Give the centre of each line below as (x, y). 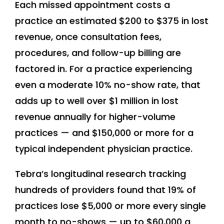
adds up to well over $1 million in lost (97, 101)
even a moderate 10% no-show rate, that (108, 85)
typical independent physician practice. (104, 149)
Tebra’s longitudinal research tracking (100, 174)
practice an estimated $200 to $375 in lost (112, 21)
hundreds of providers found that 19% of (105, 190)
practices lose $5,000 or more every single (110, 206)
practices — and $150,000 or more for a (104, 133)
